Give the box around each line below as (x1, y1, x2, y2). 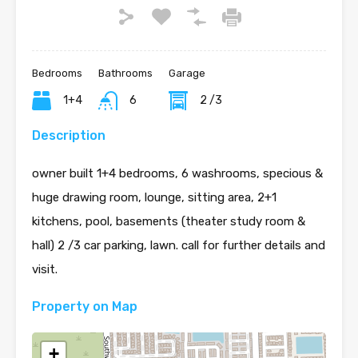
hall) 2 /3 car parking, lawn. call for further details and (32, 237, 325, 253)
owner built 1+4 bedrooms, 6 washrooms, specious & (32, 165, 323, 181)
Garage (169, 66, 205, 79)
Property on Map (32, 298, 137, 314)
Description (32, 127, 105, 143)
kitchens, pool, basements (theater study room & (32, 213, 305, 229)
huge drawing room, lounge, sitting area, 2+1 (32, 189, 276, 205)
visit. (32, 261, 58, 276)
